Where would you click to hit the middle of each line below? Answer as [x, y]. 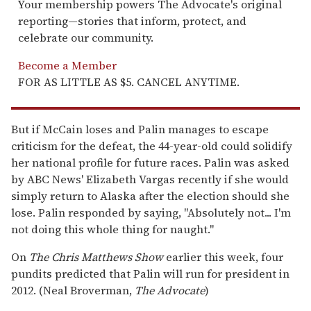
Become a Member [67, 65]
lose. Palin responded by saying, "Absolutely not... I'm [151, 212]
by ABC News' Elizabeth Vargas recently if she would [150, 179]
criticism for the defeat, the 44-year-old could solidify [152, 145]
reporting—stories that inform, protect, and [132, 20]
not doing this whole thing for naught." [112, 229]
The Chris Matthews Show [96, 257]
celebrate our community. [86, 37]
